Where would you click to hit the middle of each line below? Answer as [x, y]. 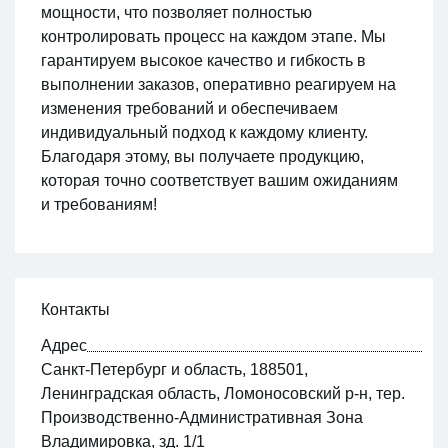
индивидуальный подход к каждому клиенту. [204, 132]
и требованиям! [98, 204]
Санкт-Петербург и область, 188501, [174, 369]
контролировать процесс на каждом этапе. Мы [213, 36]
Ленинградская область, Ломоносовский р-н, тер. [222, 393]
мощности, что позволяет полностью [176, 12]
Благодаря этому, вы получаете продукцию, [202, 156]
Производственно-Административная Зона [201, 417]
